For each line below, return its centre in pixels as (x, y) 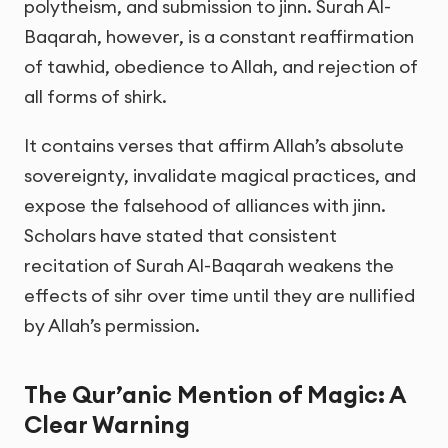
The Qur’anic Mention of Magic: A (214, 394)
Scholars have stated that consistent (180, 236)
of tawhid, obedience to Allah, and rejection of (221, 66)
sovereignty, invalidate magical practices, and (220, 176)
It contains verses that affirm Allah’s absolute (214, 146)
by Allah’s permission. (112, 326)
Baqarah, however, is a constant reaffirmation (219, 36)
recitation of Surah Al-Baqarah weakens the (209, 266)
